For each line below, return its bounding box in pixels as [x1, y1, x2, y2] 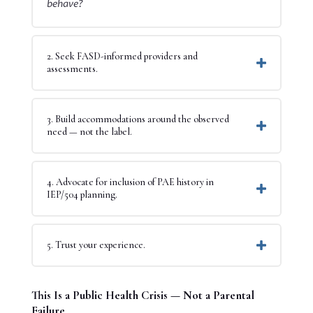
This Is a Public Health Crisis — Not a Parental [31, 288, 254, 303]
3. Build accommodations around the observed [46, 113, 229, 126]
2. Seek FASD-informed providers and [46, 50, 198, 63]
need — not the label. [46, 126, 132, 138]
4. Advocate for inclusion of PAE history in [46, 176, 214, 189]
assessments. [46, 63, 98, 75]
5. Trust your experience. [46, 239, 145, 252]
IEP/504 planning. [46, 189, 117, 201]
